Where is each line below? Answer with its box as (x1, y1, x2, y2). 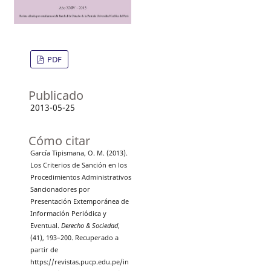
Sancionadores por (30, 184, 90, 194)
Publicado (28, 87, 83, 103)
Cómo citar (28, 132, 90, 149)
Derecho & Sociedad (60, 221, 118, 230)
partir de (30, 245, 58, 254)
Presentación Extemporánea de (30, 197, 129, 206)
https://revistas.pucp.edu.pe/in (30, 257, 129, 266)
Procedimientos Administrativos (30, 172, 131, 181)
